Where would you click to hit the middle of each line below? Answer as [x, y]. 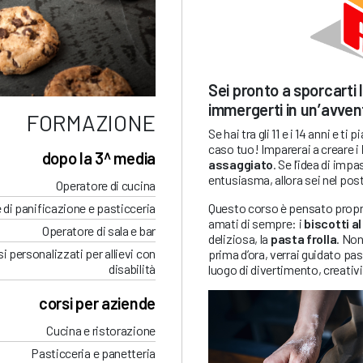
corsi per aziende [97, 303]
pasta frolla [303, 238]
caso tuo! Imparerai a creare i [285, 148]
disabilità [132, 269]
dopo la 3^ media [98, 158]
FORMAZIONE [91, 123]
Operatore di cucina [105, 186]
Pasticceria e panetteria [93, 353]
